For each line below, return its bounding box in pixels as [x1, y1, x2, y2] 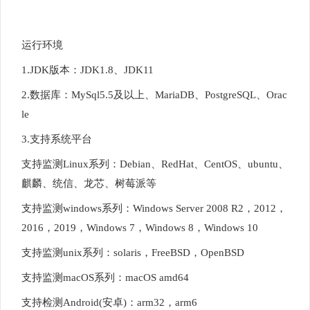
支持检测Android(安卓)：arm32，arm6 [21, 297, 197, 308]
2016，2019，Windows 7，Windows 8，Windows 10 [21, 222, 258, 233]
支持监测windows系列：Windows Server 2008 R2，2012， [21, 203, 286, 214]
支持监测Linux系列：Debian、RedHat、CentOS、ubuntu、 [21, 158, 289, 170]
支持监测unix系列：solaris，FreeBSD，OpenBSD [21, 247, 244, 258]
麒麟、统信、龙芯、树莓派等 [21, 178, 156, 189]
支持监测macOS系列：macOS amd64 [21, 272, 189, 283]
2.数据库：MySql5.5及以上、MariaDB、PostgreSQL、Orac [21, 89, 287, 100]
